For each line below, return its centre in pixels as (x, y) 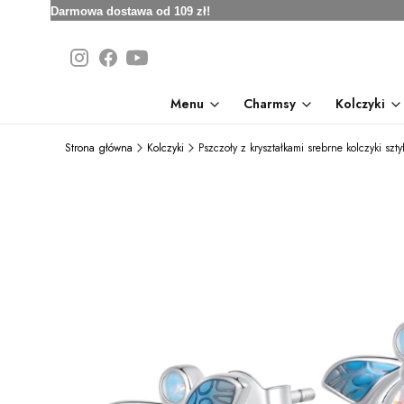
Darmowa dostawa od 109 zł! (130, 11)
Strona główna (99, 148)
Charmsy (269, 104)
